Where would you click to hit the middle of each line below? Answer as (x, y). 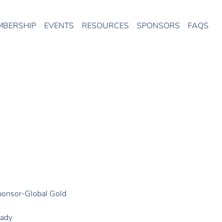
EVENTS (59, 26)
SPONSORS (158, 26)
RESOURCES (105, 26)
